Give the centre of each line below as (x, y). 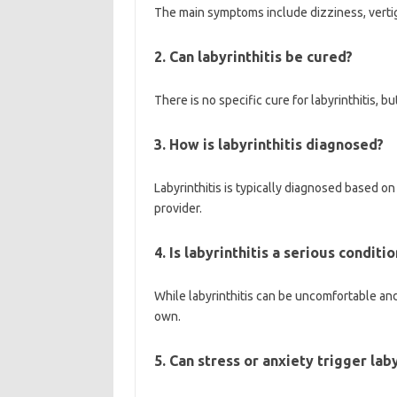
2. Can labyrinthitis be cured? (253, 57)
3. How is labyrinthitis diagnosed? (269, 144)
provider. (178, 208)
